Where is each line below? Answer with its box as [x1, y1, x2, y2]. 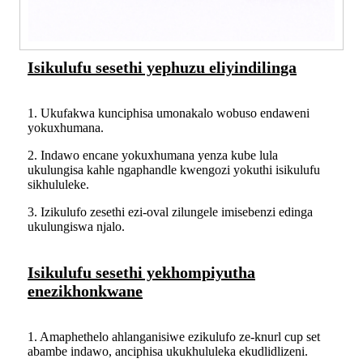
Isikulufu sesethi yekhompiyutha [28, 263, 255, 282]
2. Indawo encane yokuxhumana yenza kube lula [28, 148, 278, 163]
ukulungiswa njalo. [28, 220, 125, 234]
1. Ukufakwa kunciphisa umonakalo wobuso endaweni [28, 106, 310, 121]
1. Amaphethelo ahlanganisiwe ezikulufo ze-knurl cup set [28, 330, 320, 344]
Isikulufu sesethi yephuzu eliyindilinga [28, 58, 297, 77]
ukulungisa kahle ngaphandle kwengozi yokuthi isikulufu [28, 163, 320, 177]
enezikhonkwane [28, 282, 143, 301]
